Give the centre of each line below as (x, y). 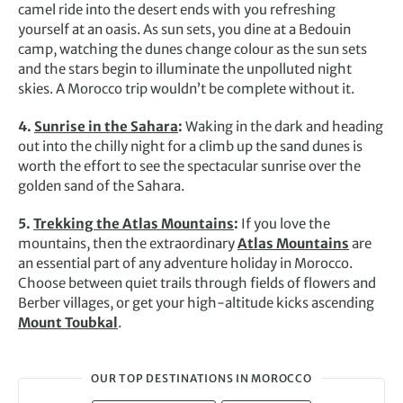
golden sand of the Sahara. (101, 186)
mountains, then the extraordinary (128, 244)
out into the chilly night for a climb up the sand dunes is (190, 147)
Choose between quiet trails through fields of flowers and (197, 283)
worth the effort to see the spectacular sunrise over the (189, 166)
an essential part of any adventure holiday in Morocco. (185, 264)
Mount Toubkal (68, 323)
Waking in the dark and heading (284, 127)
